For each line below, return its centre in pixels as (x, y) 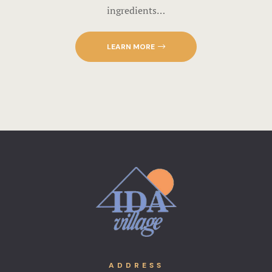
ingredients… (136, 10)
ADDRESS (136, 266)
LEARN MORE (131, 46)
